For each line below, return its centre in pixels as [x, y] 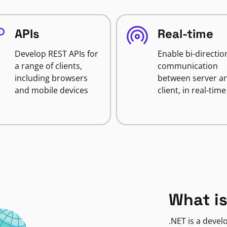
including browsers [51, 78]
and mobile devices [51, 90]
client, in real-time [192, 90]
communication [188, 66]
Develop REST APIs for [56, 54]
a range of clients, [48, 66]
